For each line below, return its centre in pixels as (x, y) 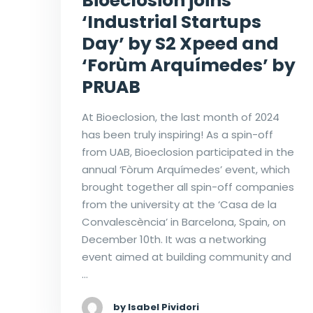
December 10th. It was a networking (174, 239)
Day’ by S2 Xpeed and (180, 43)
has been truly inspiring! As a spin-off (177, 134)
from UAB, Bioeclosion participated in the (188, 152)
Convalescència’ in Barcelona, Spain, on (184, 221)
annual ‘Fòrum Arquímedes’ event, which (186, 169)
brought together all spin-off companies (188, 187)
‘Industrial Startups (172, 22)
